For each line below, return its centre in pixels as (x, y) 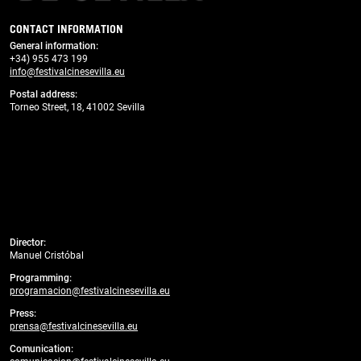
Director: (28, 243)
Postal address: (44, 94)
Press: (23, 313)
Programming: (41, 278)
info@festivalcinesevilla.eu (67, 72)
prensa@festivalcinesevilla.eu (74, 326)
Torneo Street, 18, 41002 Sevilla (79, 107)
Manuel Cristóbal (47, 255)
